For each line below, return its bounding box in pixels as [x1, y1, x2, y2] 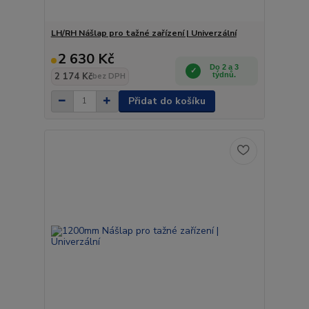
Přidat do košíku [128, 94, 206, 108]
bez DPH [92, 70, 126, 81]
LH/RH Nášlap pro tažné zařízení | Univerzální [50, 27, 237, 39]
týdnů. [212, 70, 237, 79]
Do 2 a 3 [210, 62, 239, 71]
